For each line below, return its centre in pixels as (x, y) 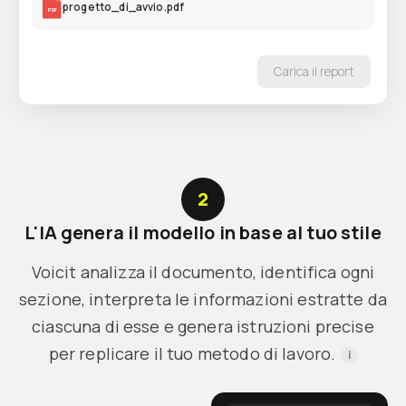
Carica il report (314, 71)
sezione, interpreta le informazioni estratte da (203, 299)
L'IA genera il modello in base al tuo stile (203, 232)
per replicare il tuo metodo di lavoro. (192, 353)
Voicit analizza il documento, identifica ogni (203, 271)
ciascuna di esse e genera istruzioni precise (203, 326)
